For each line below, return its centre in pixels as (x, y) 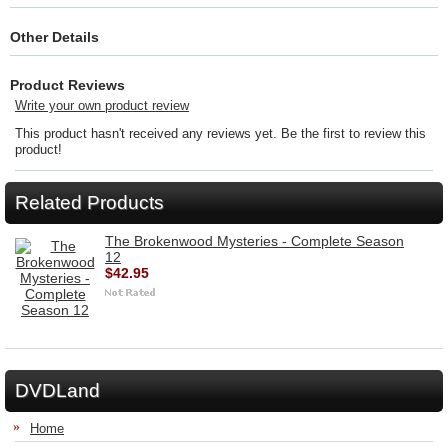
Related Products (89, 202)
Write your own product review (102, 105)
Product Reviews (67, 85)
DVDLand (57, 390)
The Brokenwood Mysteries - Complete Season (254, 241)
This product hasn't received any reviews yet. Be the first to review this (220, 133)
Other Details (54, 37)
